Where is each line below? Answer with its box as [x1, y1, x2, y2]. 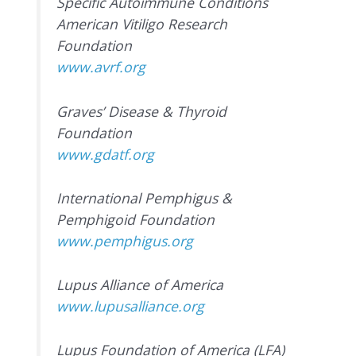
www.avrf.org [56, 57, 146, 77]
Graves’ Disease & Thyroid [56, 101, 227, 121]
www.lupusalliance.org [56, 296, 205, 315]
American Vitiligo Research [56, 14, 228, 34]
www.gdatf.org [56, 144, 155, 164]
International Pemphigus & [56, 188, 233, 207]
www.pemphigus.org [56, 230, 194, 250]
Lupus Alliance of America [56, 274, 224, 294]
